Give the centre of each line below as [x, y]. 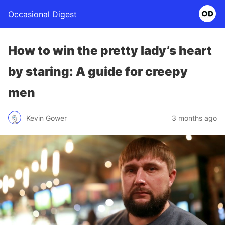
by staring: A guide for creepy [98, 72]
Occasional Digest [42, 14]
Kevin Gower [46, 118]
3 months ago [194, 118]
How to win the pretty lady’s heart [110, 50]
